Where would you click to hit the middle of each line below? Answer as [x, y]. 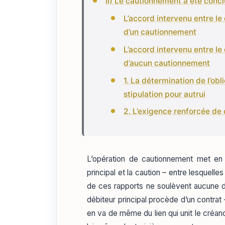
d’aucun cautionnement [166, 63]
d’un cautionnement [160, 32]
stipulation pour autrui [164, 94]
